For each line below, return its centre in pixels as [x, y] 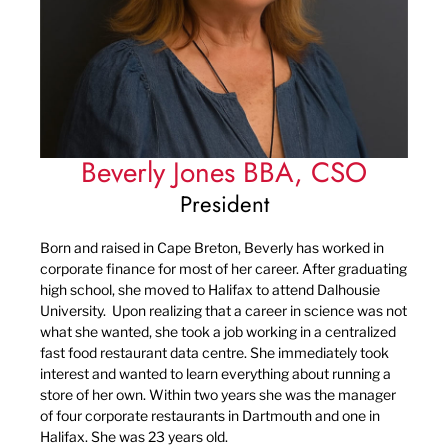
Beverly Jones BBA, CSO [224, 172]
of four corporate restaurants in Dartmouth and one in [210, 416]
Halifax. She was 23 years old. [134, 437]
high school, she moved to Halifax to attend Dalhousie [210, 290]
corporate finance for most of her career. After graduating [223, 269]
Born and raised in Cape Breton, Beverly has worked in [212, 248]
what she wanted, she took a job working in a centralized [218, 332]
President [224, 203]
